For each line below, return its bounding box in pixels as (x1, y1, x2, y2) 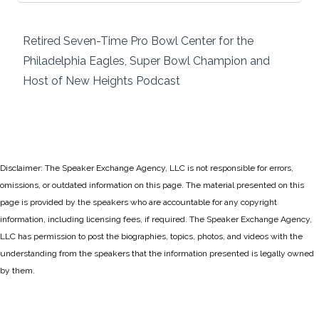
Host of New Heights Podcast (23, 74, 180, 88)
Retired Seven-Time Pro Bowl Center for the (23, 34, 253, 48)
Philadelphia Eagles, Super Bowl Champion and (23, 54, 270, 68)
